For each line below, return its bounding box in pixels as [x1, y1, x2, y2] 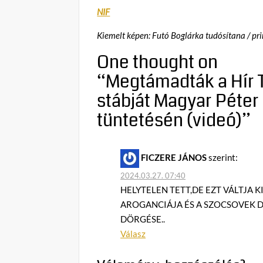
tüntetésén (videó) [97, 108, 242, 133]
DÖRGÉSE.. [120, 214, 166, 224]
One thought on [97, 50, 218, 75]
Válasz [120, 228, 146, 239]
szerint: [208, 151, 238, 163]
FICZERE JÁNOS [141, 151, 207, 163]
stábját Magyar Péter [97, 89, 259, 113]
